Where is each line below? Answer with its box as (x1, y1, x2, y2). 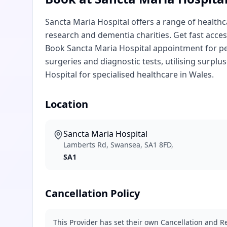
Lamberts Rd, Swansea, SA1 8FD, (63, 140, 173, 149)
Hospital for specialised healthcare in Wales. (45, 69, 214, 80)
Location (45, 97, 88, 111)
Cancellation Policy (45, 186, 140, 200)
